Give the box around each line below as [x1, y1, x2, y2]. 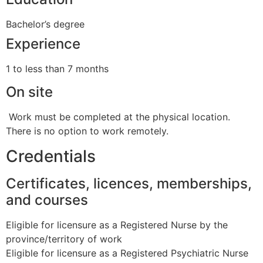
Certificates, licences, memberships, [6, 174, 252, 192]
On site [6, 83, 53, 101]
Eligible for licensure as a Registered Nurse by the [6, 218, 228, 231]
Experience [6, 35, 80, 52]
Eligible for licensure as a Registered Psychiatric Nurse [6, 247, 248, 259]
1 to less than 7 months [6, 62, 109, 75]
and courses [6, 191, 92, 208]
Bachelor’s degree [6, 18, 85, 30]
